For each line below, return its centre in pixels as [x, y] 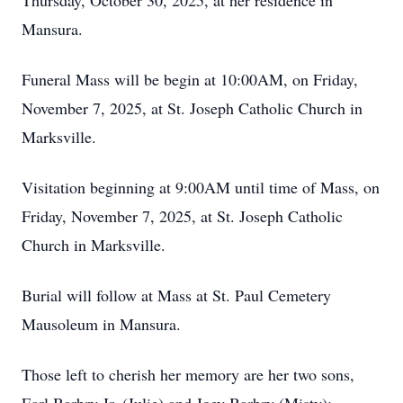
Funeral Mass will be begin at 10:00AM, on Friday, [190, 79]
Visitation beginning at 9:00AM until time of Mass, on [201, 187]
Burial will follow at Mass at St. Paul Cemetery [176, 295]
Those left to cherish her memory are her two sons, [188, 374]
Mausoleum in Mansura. [104, 324]
